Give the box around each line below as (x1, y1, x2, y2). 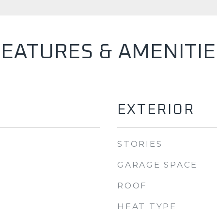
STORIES (117, 139, 163, 149)
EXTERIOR (117, 103, 195, 117)
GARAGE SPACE (117, 160, 198, 170)
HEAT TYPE (117, 201, 177, 211)
